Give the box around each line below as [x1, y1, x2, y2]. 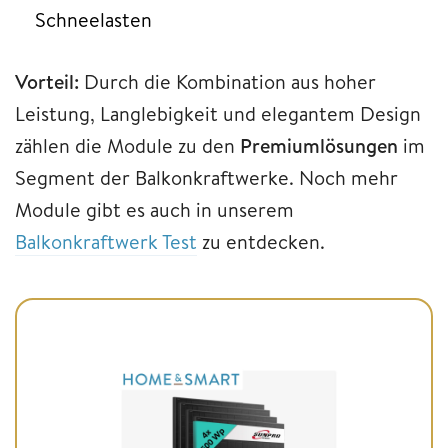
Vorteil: [15, 67, 79, 95]
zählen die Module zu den [15, 131, 240, 159]
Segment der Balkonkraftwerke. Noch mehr [15, 163, 398, 191]
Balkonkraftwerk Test [15, 227, 197, 255]
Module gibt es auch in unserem [15, 195, 294, 223]
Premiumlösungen [240, 131, 398, 159]
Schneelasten [35, 5, 152, 33]
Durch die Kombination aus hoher [79, 67, 376, 95]
